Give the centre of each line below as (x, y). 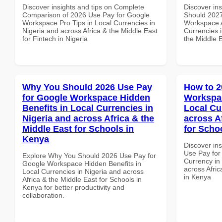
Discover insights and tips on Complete (83, 7)
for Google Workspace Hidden (86, 97)
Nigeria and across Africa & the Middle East (90, 30)
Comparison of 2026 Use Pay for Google (86, 15)
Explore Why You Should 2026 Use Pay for (89, 155)
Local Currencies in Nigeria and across (83, 171)
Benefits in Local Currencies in (88, 108)
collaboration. (43, 195)
